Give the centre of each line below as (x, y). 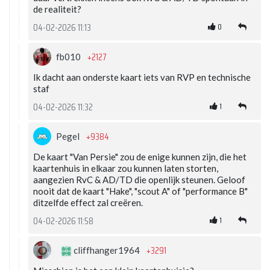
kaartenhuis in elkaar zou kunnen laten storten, (126, 168)
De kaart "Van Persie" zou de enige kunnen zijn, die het (140, 157)
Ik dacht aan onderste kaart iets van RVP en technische (142, 77)
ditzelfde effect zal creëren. (88, 203)
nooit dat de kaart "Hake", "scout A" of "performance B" (140, 191)
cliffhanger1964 (107, 250)
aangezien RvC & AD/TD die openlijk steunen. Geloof (139, 180)
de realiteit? (57, 9)
